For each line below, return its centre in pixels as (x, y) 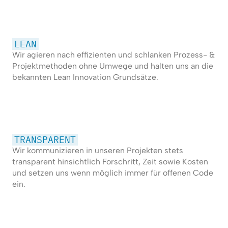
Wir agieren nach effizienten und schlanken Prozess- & (113, 55)
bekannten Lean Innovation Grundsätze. (85, 77)
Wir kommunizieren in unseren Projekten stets (97, 151)
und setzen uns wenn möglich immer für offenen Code (112, 173)
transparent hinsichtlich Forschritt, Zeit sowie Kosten (110, 162)
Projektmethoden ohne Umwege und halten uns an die (112, 66)
